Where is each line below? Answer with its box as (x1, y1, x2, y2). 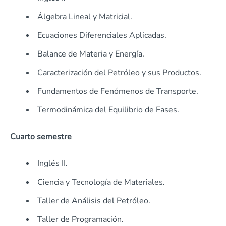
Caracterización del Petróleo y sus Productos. (37, 67, 201, 79)
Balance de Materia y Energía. (37, 48, 144, 60)
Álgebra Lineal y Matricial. (37, 11, 132, 23)
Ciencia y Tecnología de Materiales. (37, 177, 165, 188)
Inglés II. (37, 158, 68, 169)
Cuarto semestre (10, 131, 72, 143)
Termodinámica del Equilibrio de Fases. (37, 104, 179, 116)
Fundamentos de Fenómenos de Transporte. (37, 86, 198, 97)
